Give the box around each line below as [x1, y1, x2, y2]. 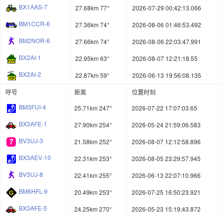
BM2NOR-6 [19, 36, 50, 45]
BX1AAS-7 [19, 2, 48, 11]
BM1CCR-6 [19, 19, 50, 28]
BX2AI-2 [19, 70, 41, 79]
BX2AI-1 [19, 53, 41, 62]
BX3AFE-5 [19, 204, 47, 213]
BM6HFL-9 [19, 187, 48, 196]
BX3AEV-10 [19, 153, 51, 162]
